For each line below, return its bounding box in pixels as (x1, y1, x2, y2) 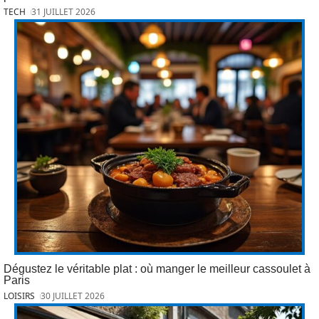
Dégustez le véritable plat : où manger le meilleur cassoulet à (4, 262, 310, 275)
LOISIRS (4, 289, 35, 302)
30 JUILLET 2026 (41, 289, 105, 302)
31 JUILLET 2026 (31, 6, 96, 19)
